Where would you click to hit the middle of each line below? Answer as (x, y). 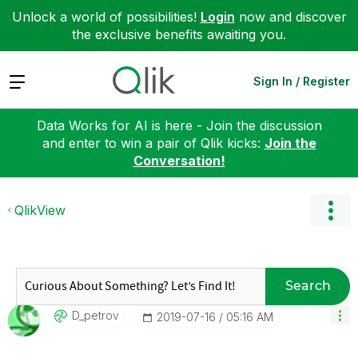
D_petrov (95, 315)
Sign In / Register (302, 81)
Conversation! (179, 160)
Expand (31, 80)
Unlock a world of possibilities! (106, 17)
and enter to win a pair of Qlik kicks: (153, 143)
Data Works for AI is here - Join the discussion (179, 125)
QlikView (40, 210)
